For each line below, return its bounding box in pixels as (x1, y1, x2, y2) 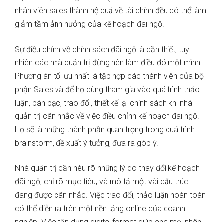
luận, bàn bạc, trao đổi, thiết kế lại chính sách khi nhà (15, 98, 192, 108)
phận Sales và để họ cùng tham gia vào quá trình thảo (15, 85, 200, 95)
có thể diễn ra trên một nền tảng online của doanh (15, 204, 185, 214)
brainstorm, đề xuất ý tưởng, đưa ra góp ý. (15, 138, 160, 148)
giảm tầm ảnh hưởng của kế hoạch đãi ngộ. (15, 19, 166, 29)
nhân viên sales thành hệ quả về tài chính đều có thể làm (15, 6, 206, 16)
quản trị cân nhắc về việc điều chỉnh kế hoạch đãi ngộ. (15, 111, 199, 121)
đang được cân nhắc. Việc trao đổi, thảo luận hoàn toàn (15, 190, 206, 200)
